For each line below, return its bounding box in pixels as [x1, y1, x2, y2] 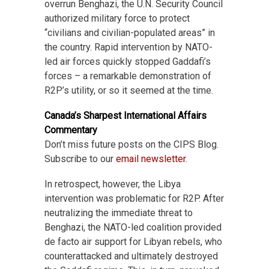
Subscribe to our [44, 153, 116, 165]
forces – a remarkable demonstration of [44, 70, 211, 82]
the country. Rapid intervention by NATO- [44, 41, 213, 53]
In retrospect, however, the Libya [44, 178, 181, 190]
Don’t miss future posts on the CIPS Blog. [44, 138, 219, 150]
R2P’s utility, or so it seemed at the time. [44, 84, 213, 96]
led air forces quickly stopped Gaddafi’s [44, 55, 211, 67]
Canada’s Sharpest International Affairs [44, 109, 207, 121]
